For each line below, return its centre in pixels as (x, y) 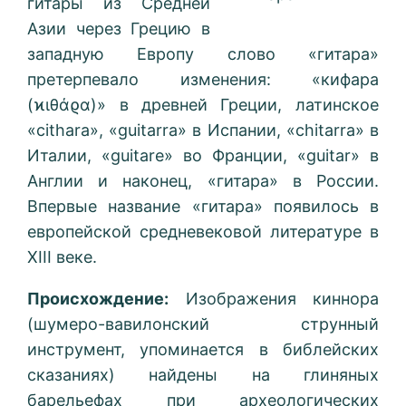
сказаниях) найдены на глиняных (203, 375)
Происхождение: (98, 299)
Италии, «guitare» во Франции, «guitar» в (203, 156)
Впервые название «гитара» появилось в (203, 207)
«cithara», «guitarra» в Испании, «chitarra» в (203, 130)
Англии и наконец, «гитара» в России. (203, 181)
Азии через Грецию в (119, 29)
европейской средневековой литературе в (203, 232)
